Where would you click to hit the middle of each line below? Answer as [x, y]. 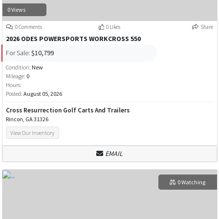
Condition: [19, 67]
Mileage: [15, 76]
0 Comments [28, 27]
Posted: [14, 94]
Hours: [13, 85]
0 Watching [191, 182]
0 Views [16, 9]
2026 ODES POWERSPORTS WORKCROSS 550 [73, 39]
